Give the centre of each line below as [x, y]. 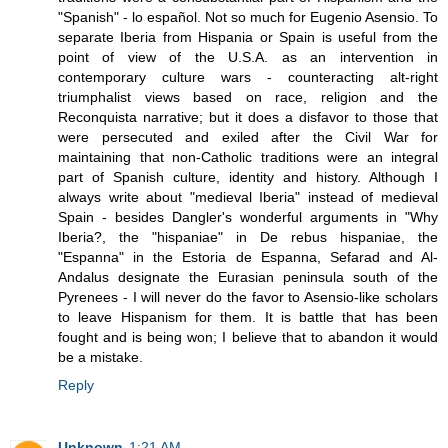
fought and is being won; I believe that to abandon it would [248, 337]
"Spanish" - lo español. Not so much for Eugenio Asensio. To [248, 17]
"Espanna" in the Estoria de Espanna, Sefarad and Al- [248, 257]
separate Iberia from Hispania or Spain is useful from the [248, 37]
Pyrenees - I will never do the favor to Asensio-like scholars [248, 297]
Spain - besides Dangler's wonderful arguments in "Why [248, 217]
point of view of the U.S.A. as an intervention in [248, 57]
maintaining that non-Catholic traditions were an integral [248, 157]
